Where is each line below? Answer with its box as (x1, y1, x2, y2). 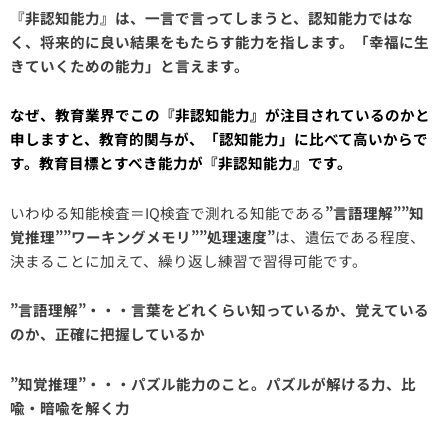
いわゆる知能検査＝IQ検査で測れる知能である (10, 201, 325, 223)
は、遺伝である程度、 (275, 225, 425, 247)
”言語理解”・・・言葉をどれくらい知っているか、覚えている (10, 299, 429, 321)
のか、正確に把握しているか (10, 323, 205, 345)
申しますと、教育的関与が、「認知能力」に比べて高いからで (10, 128, 428, 150)
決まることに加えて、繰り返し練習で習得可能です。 (10, 249, 367, 271)
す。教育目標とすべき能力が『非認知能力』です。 (10, 152, 352, 174)
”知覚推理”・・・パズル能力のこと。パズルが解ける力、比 (10, 372, 416, 394)
